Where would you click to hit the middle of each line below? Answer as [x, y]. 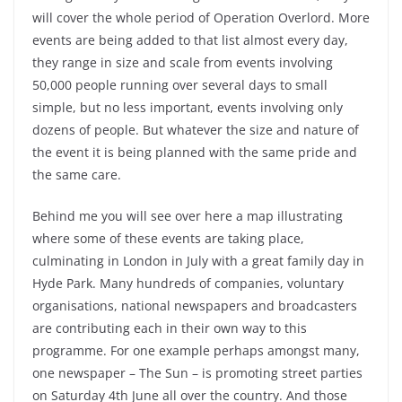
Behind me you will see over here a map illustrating [188, 216]
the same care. [77, 175]
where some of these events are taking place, [168, 238]
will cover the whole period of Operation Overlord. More [201, 17]
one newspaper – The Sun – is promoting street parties [197, 373]
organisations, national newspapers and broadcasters [195, 306]
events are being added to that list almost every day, [190, 40]
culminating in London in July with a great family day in [198, 261]
